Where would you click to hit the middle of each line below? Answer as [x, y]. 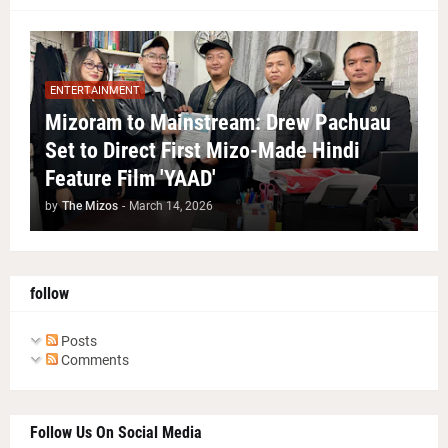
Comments [93, 360]
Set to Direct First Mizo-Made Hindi [202, 151]
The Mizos [90, 206]
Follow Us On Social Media [116, 433]
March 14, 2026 [171, 206]
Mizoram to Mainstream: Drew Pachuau [218, 123]
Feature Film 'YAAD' [130, 179]
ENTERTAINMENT [95, 90]
